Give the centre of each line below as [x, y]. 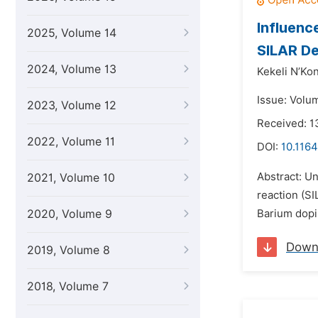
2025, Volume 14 [72, 33]
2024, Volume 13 [72, 69]
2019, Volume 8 [68, 250]
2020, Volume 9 [70, 214]
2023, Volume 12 [72, 105]
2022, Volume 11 [71, 142]
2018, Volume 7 [68, 286]
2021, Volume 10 [71, 178]
